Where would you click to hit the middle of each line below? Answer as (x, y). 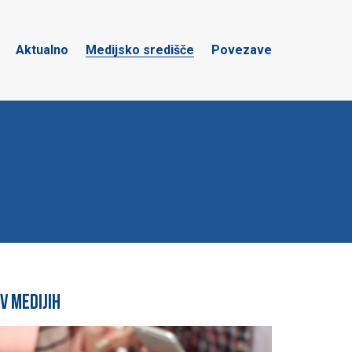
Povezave (242, 50)
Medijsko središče (140, 50)
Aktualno (42, 50)
